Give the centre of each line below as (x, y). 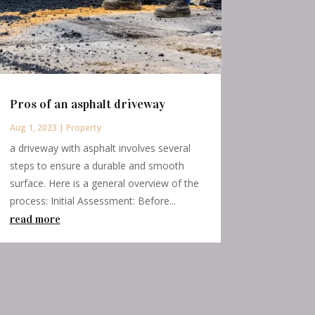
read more (35, 219)
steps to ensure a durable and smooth (97, 166)
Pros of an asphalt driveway (87, 104)
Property (83, 128)
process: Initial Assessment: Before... (92, 201)
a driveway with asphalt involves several (100, 148)
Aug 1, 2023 (33, 128)
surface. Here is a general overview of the (104, 184)
